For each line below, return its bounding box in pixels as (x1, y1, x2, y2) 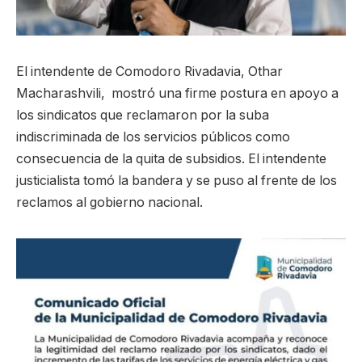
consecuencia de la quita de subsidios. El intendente (16, 151, 326, 167)
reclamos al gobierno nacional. (16, 195, 203, 211)
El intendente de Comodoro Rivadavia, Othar (16, 64, 283, 80)
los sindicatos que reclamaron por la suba (16, 107, 269, 124)
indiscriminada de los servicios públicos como (16, 129, 290, 145)
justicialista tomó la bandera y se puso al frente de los (16, 173, 337, 189)
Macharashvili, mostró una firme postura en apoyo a (16, 86, 339, 102)
